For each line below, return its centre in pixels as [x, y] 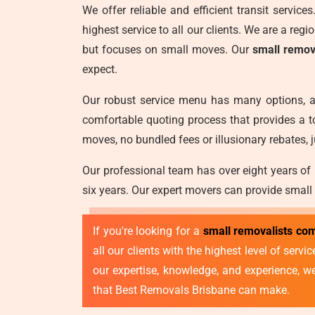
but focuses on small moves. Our [167, 50]
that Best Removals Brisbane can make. [191, 290]
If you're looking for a [148, 231]
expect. [100, 69]
